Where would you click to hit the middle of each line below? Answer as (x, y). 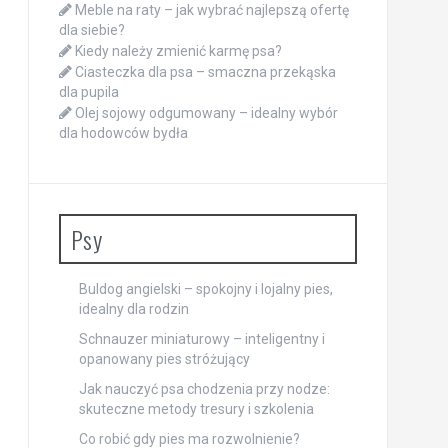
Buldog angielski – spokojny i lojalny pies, (205, 289)
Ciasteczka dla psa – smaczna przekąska (205, 72)
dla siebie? (91, 30)
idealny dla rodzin (133, 309)
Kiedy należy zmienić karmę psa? (178, 51)
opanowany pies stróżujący (164, 359)
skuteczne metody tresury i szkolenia (196, 409)
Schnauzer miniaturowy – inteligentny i (201, 339)
